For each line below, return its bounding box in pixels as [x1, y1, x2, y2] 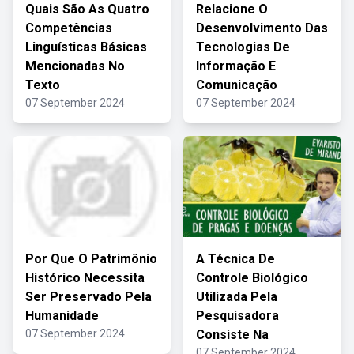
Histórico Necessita [25, 270, 145, 285]
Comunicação [196, 77, 277, 92]
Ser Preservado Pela [25, 289, 152, 304]
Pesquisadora [196, 308, 279, 323]
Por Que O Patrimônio [25, 251, 157, 266]
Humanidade [25, 308, 99, 323]
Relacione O [196, 2, 268, 17]
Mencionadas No [25, 58, 125, 73]
